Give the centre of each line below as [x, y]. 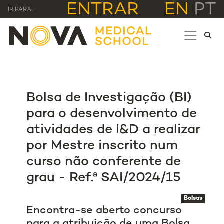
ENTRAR [102, 10]
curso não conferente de [104, 162]
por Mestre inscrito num [102, 146]
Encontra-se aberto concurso [104, 211]
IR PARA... [21, 10]
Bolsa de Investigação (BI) [109, 98]
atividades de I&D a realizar [114, 130]
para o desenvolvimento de [112, 114]
